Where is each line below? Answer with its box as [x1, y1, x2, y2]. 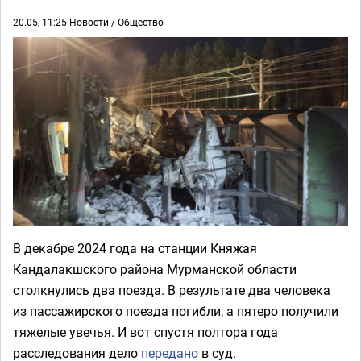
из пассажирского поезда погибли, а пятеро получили [13, 302, 338, 320]
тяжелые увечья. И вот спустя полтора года [13, 323, 278, 341]
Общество [118, 15, 164, 28]
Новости [69, 15, 109, 28]
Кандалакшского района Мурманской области [13, 260, 297, 278]
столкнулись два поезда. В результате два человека [13, 281, 330, 299]
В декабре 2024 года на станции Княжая [13, 239, 257, 257]
